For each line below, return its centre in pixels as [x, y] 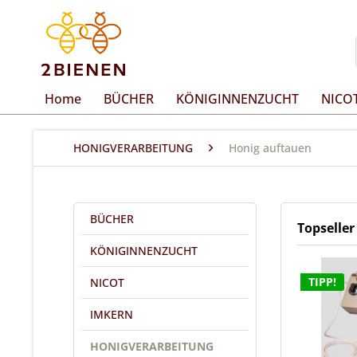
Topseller [326, 228]
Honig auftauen [270, 148]
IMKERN [112, 314]
